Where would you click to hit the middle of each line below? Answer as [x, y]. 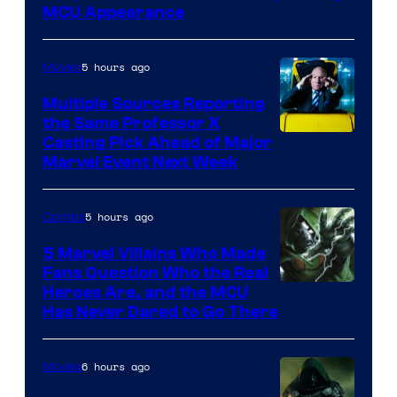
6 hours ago [116, 366]
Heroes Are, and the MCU [145, 292]
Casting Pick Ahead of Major [157, 142]
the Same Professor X [131, 123]
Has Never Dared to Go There [160, 311]
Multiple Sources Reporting [154, 103]
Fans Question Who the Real [156, 272]
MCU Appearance [113, 12]
